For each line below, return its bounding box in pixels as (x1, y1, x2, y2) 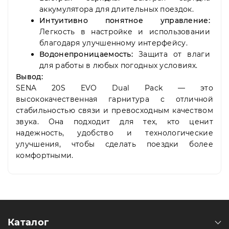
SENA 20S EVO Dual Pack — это (16, 83, 213, 93)
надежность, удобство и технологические (16, 128, 213, 138)
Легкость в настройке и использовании (39, 27, 210, 37)
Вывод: (16, 72, 43, 82)
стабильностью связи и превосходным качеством (16, 106, 213, 116)
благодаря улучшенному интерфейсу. (39, 38, 188, 48)
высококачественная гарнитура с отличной (16, 95, 213, 104)
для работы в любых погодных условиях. (39, 61, 198, 71)
